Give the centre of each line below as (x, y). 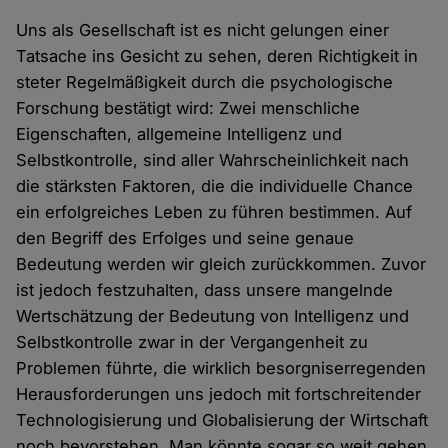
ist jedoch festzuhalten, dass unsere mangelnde (205, 290)
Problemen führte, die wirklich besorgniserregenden (221, 368)
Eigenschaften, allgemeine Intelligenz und (179, 134)
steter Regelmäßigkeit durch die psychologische (205, 82)
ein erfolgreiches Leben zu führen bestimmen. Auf (214, 212)
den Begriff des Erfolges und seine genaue (185, 238)
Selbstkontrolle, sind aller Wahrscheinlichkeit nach (213, 160)
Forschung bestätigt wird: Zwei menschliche (188, 108)
